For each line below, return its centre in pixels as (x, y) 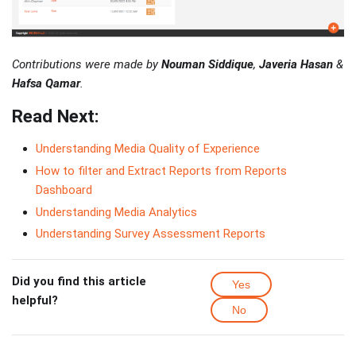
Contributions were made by (87, 64)
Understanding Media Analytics (116, 212)
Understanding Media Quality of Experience (148, 149)
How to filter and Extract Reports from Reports (161, 170)
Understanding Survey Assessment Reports (151, 234)
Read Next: (56, 116)
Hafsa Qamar (46, 83)
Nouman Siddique (207, 64)
